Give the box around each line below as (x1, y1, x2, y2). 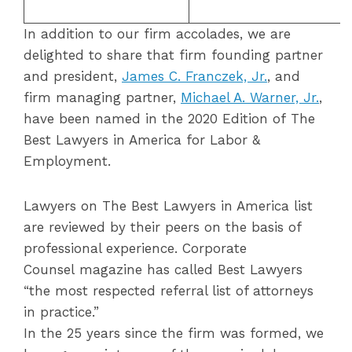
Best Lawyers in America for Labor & (24, 132, 260, 148)
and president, (24, 68, 122, 84)
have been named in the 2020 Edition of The (24, 111, 315, 126)
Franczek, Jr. (181, 68, 267, 84)
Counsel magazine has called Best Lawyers (24, 262, 302, 277)
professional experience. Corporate (24, 240, 247, 256)
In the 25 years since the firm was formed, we (24, 325, 324, 341)
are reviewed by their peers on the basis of (24, 219, 301, 235)
